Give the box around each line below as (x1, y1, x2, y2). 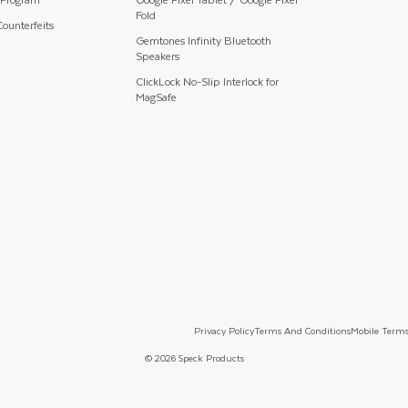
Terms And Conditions (254, 321, 351, 338)
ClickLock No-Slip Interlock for (135, 73, 279, 91)
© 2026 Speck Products (144, 349, 244, 365)
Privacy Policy (194, 321, 254, 338)
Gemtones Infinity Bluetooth (135, 32, 271, 50)
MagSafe (135, 88, 177, 107)
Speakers (135, 47, 179, 66)
